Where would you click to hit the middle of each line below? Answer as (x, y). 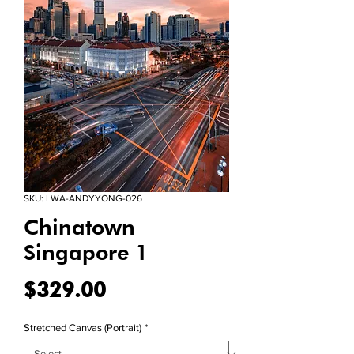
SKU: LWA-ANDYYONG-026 (83, 199)
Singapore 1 (86, 252)
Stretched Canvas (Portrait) (83, 328)
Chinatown (79, 227)
